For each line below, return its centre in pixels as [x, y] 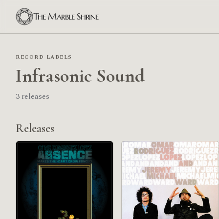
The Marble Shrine [66, 16]
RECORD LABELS [44, 57]
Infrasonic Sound [80, 76]
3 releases [33, 96]
